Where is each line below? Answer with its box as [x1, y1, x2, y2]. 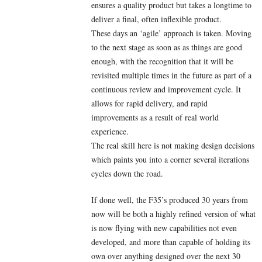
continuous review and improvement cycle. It [91, 84, 241, 95]
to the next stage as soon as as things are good [91, 42, 242, 53]
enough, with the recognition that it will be [91, 56, 233, 67]
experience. [91, 126, 129, 137]
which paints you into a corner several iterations [91, 154, 249, 166]
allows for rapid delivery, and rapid [91, 98, 208, 109]
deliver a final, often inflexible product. [91, 13, 222, 25]
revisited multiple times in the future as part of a [91, 70, 251, 81]
